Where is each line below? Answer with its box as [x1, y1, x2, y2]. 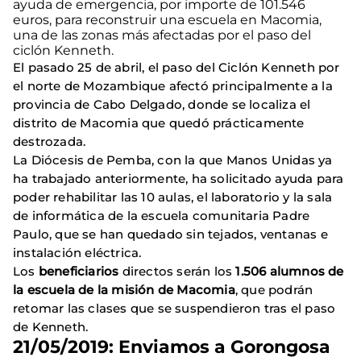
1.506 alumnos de [235, 263, 344, 279]
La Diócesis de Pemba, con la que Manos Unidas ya [13, 151, 333, 168]
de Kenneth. [13, 318, 89, 334]
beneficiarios [35, 263, 119, 279]
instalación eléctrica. [13, 244, 142, 260]
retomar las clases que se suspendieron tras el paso [13, 300, 336, 316]
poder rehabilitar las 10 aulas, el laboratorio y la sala [13, 189, 333, 205]
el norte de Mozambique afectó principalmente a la [13, 77, 333, 93]
